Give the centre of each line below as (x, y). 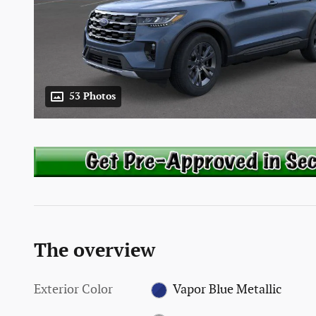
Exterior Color (73, 289)
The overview (95, 251)
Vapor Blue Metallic (227, 289)
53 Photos (92, 97)
